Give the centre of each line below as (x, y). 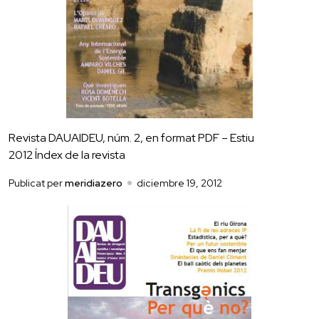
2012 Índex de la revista (67, 155)
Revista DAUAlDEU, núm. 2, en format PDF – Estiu (131, 137)
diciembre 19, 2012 (179, 183)
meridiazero (94, 183)
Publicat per (37, 183)
